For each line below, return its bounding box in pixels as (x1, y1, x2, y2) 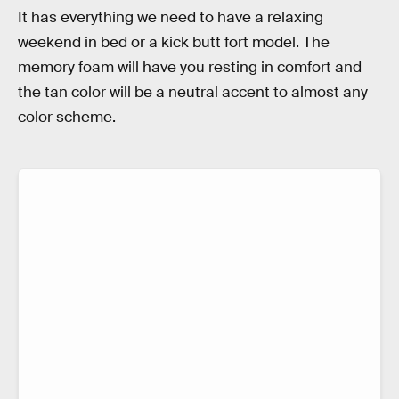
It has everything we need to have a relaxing (18, 8, 323, 28)
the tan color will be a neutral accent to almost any (18, 83, 368, 102)
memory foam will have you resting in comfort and (18, 58, 362, 77)
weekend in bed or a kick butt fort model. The (18, 33, 330, 53)
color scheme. (18, 108, 116, 127)
